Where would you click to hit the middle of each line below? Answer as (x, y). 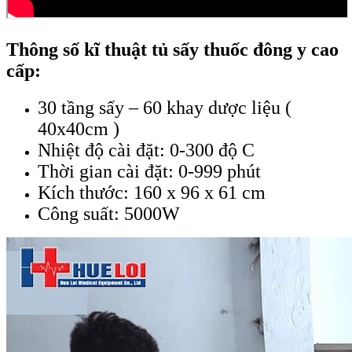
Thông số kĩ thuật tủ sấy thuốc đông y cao (172, 49)
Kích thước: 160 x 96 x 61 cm (152, 192)
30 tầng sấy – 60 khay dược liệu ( (165, 107)
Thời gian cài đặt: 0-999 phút (149, 171)
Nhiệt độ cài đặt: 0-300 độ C (146, 150)
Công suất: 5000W (109, 213)
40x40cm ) (79, 128)
